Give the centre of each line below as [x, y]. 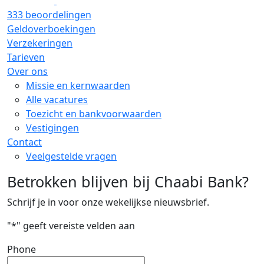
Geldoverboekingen [51, 29]
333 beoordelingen [49, 15]
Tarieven [26, 57]
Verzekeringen [40, 43]
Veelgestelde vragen [71, 156]
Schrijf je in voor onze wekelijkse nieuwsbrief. [108, 202]
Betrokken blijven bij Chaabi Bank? [128, 182]
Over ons [27, 72]
